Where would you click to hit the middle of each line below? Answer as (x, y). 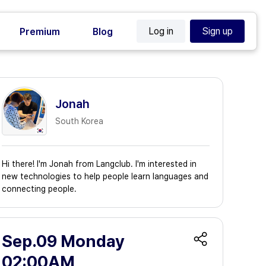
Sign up (217, 31)
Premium (40, 32)
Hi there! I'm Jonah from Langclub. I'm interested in (99, 164)
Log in (161, 31)
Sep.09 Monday (63, 241)
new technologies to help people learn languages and (105, 176)
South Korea (79, 121)
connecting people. (39, 189)
